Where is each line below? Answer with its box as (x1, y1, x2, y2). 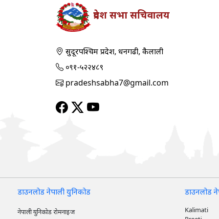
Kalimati (185, 205, 208, 214)
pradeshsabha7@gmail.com (64, 77, 169, 88)
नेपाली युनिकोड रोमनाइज (18, 207, 75, 216)
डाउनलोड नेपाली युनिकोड (18, 186, 90, 197)
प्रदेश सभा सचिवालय (90, 8, 170, 22)
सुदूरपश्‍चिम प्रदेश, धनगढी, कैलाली (64, 46, 163, 57)
